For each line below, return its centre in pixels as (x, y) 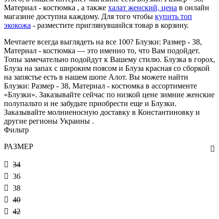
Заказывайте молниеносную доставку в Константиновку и (102, 112)
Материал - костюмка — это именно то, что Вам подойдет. (102, 50)
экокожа (17, 25)
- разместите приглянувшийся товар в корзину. (110, 25)
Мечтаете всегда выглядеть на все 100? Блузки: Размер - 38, (103, 42)
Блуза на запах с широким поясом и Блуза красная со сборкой (107, 68)
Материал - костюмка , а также (56, 7)
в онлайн (193, 7)
